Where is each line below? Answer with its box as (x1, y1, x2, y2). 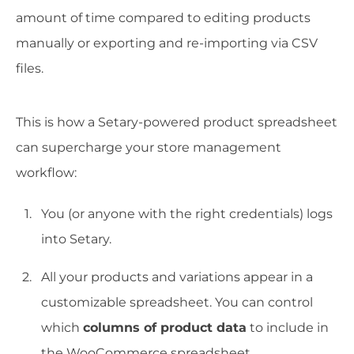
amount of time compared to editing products (16, 9, 311, 25)
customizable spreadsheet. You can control (41, 294, 313, 310)
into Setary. (41, 231, 111, 247)
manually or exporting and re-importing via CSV (16, 35, 318, 51)
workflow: (16, 164, 77, 180)
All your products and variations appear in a (41, 269, 313, 284)
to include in (247, 319, 329, 335)
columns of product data (83, 319, 247, 335)
